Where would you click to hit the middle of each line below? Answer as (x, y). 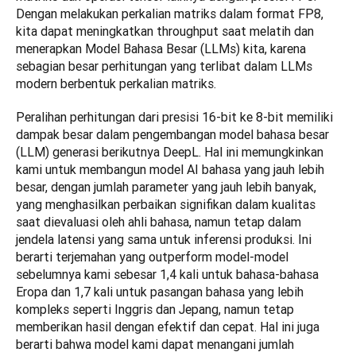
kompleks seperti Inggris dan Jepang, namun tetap (155, 310)
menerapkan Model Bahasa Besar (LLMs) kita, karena (161, 49)
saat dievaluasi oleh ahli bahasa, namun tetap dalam (159, 222)
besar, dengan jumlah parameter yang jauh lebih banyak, (166, 187)
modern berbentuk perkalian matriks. (116, 84)
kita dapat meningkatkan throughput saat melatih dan (165, 31)
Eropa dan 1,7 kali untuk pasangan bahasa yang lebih (160, 292)
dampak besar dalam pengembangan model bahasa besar (172, 135)
